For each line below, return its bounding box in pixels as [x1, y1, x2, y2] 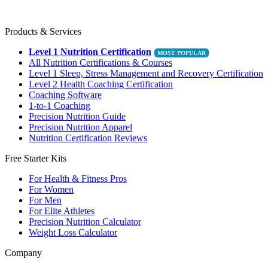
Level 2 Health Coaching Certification [29, 78, 173, 89]
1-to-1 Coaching [29, 100, 90, 111]
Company [5, 247, 42, 258]
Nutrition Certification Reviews [29, 132, 147, 143]
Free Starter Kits [5, 153, 66, 163]
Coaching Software [29, 89, 102, 100]
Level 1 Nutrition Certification [29, 46, 151, 57]
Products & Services [5, 26, 81, 36]
